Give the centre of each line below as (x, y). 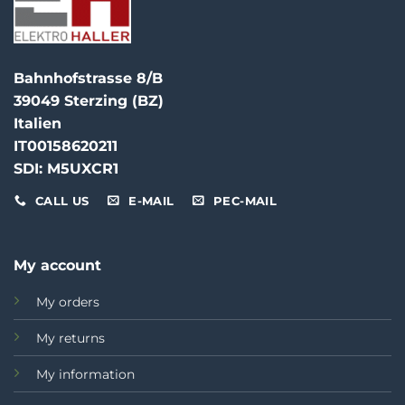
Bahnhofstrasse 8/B (88, 78)
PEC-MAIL (245, 201)
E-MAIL (151, 201)
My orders (67, 302)
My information (85, 375)
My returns (70, 339)
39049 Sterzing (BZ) (89, 100)
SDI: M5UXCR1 (66, 168)
